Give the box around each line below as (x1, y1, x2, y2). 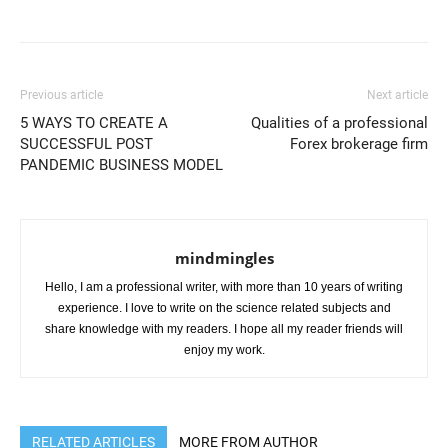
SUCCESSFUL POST (20, 135, 153, 153)
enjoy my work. (183, 343, 265, 357)
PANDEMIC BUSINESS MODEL (20, 156, 223, 174)
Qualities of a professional (251, 114, 428, 132)
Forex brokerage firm (290, 135, 428, 153)
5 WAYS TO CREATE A (20, 114, 168, 132)
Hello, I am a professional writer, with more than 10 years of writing (45, 280, 403, 294)
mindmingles (174, 248, 274, 268)
